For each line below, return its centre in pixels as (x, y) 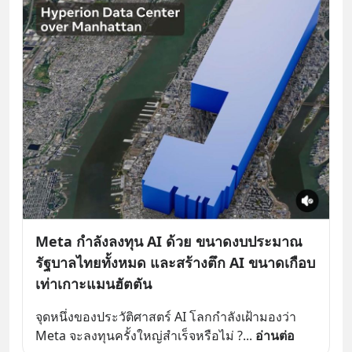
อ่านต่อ (275, 336)
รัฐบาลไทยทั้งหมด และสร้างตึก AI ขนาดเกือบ (175, 263)
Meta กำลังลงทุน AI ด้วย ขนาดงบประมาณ (169, 242)
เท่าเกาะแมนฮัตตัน (93, 284)
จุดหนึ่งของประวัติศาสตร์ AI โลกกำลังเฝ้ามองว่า (166, 317)
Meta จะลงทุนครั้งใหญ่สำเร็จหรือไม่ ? (139, 336)
